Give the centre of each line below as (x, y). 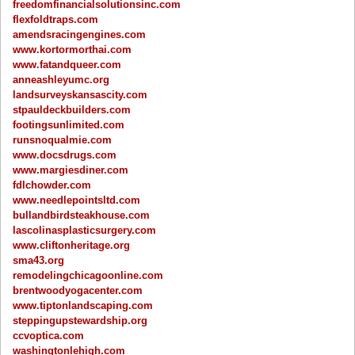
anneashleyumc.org (61, 79)
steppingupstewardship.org (80, 320)
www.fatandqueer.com (67, 64)
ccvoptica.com (49, 335)
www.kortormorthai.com (73, 49)
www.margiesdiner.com (71, 170)
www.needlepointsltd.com (77, 200)
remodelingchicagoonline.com (88, 275)
